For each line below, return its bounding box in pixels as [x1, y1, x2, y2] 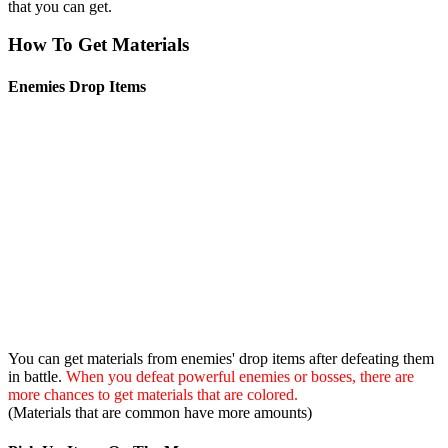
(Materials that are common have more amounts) [8, 403, 312, 421]
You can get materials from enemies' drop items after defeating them [8, 349, 434, 367]
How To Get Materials [8, 34, 189, 56]
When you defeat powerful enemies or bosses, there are [66, 367, 414, 385]
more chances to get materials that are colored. [8, 385, 298, 403]
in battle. [8, 367, 66, 385]
